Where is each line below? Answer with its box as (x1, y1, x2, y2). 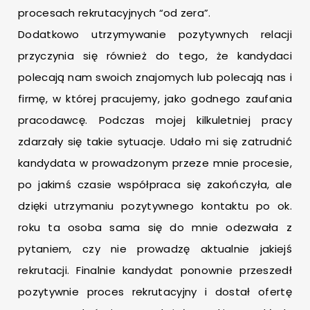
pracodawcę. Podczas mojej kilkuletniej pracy (18, 113, 292, 128)
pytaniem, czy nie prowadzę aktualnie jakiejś (18, 241, 292, 257)
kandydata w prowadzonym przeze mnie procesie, (18, 156, 292, 171)
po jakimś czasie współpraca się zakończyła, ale (18, 177, 292, 192)
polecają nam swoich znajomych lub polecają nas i (18, 70, 292, 85)
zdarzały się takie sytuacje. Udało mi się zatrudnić (18, 134, 292, 149)
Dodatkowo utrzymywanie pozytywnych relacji (18, 27, 292, 42)
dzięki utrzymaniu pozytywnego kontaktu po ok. (18, 199, 292, 214)
